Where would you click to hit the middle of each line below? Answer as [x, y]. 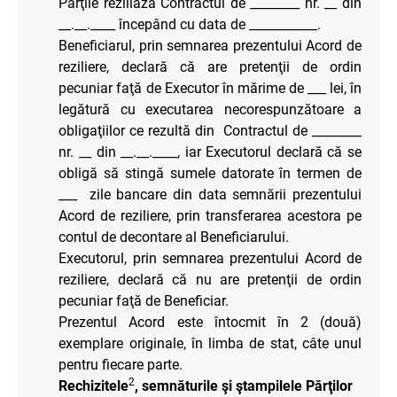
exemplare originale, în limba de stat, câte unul [210, 343]
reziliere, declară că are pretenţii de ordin [210, 66]
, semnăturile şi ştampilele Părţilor [244, 385]
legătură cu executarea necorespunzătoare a [210, 109]
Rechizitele [94, 385]
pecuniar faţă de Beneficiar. [144, 300]
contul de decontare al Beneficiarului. [174, 237]
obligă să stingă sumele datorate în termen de [210, 173]
